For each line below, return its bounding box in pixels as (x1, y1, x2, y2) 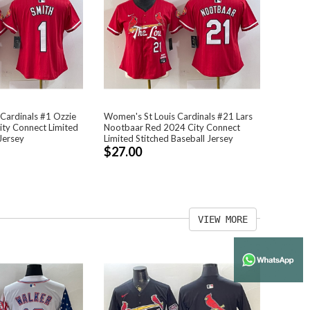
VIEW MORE (198, 213, 248, 225)
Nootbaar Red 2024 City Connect (103, 121, 240, 133)
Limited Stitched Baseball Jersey (103, 132, 233, 144)
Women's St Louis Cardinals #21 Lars (103, 110, 253, 122)
